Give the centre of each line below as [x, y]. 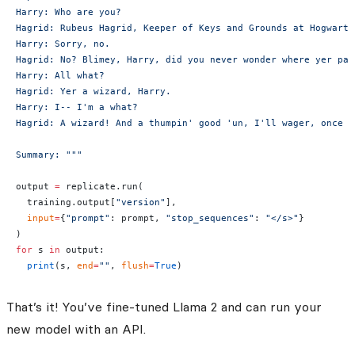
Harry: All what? [60, 76]
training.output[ [66, 202]
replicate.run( [102, 187]
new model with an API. [76, 329]
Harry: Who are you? [69, 12]
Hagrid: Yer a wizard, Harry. [94, 92]
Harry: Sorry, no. [63, 44]
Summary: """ [49, 155]
